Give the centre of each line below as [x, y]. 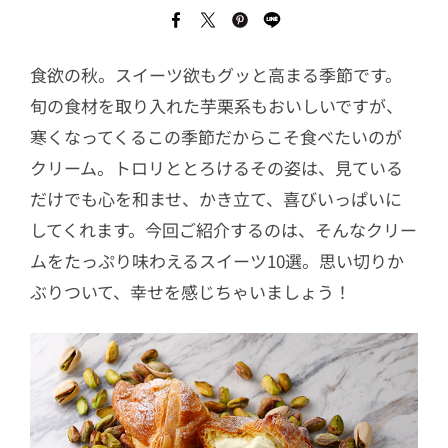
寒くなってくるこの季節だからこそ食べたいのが [216, 136]
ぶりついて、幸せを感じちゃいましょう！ [190, 291]
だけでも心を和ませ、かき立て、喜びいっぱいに [216, 198]
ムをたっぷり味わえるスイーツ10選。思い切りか [217, 260]
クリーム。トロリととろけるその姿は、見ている [216, 167]
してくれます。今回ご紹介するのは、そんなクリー [223, 229]
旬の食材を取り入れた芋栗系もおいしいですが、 [216, 105]
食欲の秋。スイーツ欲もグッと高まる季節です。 [216, 74]
